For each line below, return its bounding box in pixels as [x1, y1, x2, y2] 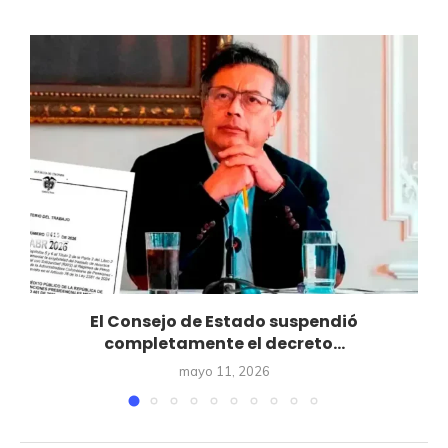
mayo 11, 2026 [178, 362, 270, 379]
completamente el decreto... [103, 331, 345, 355]
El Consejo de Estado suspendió [90, 309, 358, 333]
